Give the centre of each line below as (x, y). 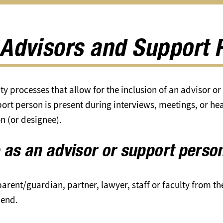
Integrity (113, 20)
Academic (117, 9)
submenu (115, 31)
